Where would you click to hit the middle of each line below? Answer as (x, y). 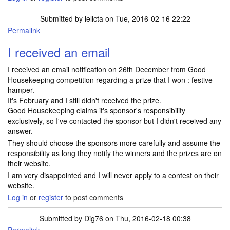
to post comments (93, 197)
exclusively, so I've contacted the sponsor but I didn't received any (114, 121)
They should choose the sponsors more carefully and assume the (114, 143)
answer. (20, 131)
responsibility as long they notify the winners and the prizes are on (115, 153)
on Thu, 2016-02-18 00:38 (147, 218)
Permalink (24, 30)
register (51, 197)
